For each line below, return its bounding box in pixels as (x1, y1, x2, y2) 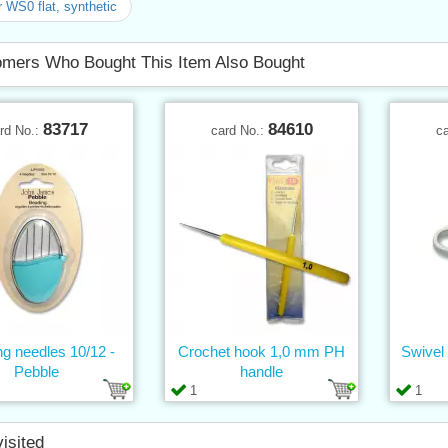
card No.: (210, 122, 268, 138)
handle (240, 362, 283, 380)
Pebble (14, 362, 59, 380)
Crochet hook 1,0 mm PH (178, 342, 345, 360)
